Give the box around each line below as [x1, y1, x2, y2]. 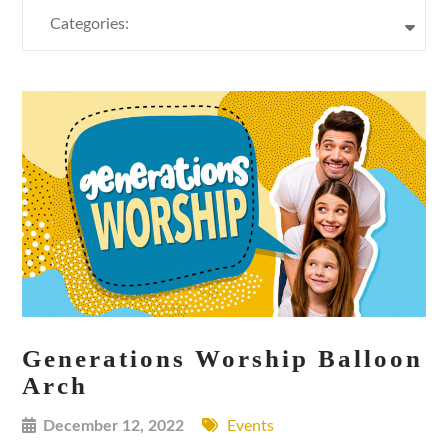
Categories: [50, 15, 130, 32]
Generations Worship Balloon [22, 345, 424, 373]
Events [227, 418, 275, 435]
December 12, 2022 [43, 418, 185, 435]
